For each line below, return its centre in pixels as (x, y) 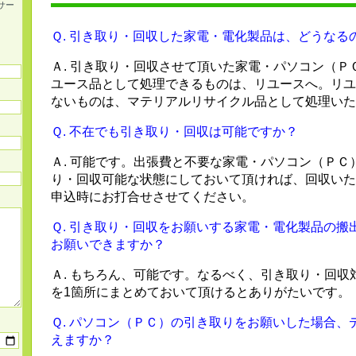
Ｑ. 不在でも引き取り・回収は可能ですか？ (174, 132)
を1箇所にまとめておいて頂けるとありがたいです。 (201, 292)
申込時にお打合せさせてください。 (153, 197)
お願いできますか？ (108, 245)
